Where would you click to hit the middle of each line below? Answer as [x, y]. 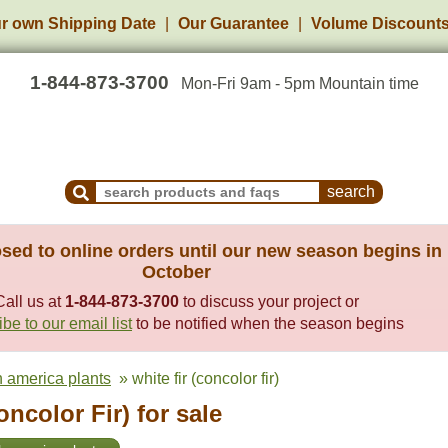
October [176, 272]
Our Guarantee [233, 23]
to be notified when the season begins [268, 323]
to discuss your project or [269, 301]
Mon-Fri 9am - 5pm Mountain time [299, 83]
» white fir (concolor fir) [195, 378]
